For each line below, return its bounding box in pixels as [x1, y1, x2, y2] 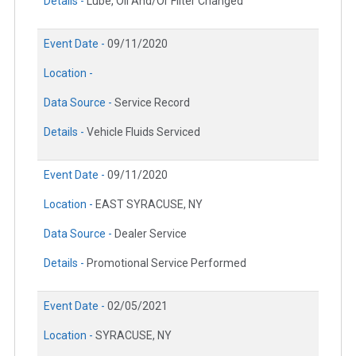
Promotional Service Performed [87, 256, 246, 269]
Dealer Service [114, 226, 187, 240]
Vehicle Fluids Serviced [87, 125, 200, 138]
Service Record [114, 95, 190, 109]
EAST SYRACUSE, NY [95, 197, 203, 211]
